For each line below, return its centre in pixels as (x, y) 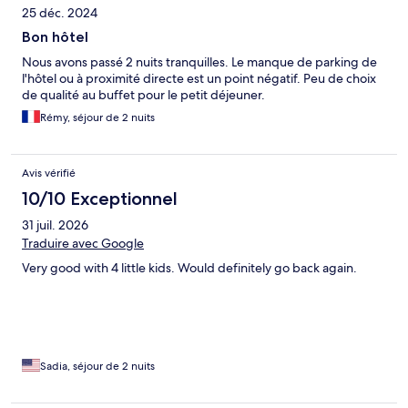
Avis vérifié (49, 173)
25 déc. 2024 (60, 13)
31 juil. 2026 (55, 225)
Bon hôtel (55, 37)
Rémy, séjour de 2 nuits (97, 118)
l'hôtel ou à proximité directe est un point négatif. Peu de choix (199, 79)
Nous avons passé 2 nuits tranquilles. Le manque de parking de (199, 62)
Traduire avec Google (83, 244)
